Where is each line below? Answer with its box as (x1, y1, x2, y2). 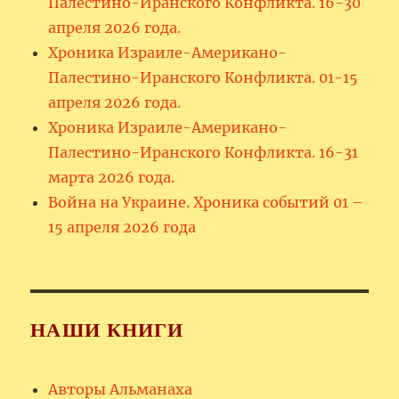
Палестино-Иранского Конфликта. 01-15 (48, 68, 359, 86)
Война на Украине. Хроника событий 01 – (48, 192, 364, 211)
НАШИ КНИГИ (30, 318, 183, 341)
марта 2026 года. (48, 167, 175, 186)
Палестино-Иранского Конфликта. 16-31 (48, 142, 359, 161)
